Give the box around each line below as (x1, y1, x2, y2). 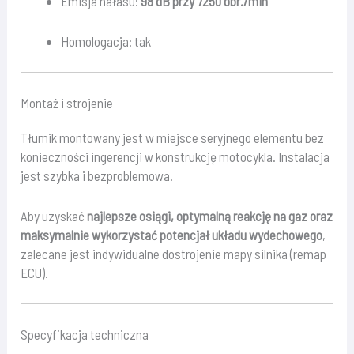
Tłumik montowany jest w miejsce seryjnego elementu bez (21, 129, 325, 145)
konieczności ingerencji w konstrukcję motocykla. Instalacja (21, 148, 330, 164)
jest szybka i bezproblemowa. (21, 167, 174, 183)
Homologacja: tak (61, 33, 152, 50)
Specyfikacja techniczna (21, 326, 149, 342)
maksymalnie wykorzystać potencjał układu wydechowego (21, 227, 323, 243)
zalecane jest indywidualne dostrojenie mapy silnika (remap (21, 246, 327, 262)
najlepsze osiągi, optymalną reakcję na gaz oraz (87, 208, 333, 224)
